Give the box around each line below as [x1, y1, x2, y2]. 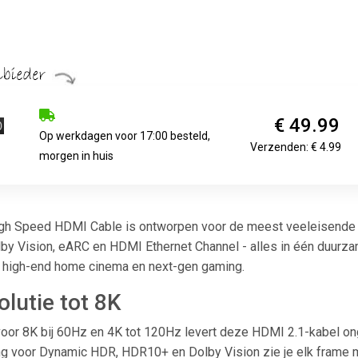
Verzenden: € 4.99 [250, 140, 342, 153]
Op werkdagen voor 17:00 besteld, [39, 129, 211, 142]
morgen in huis [39, 149, 114, 162]
